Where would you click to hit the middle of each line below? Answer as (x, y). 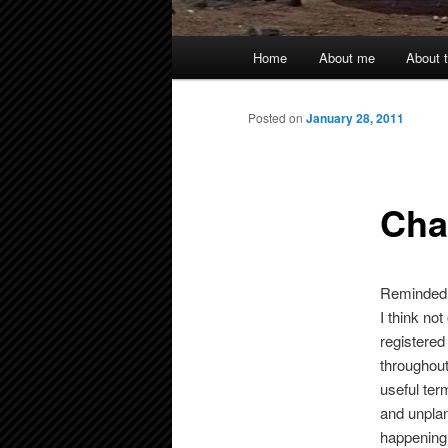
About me (346, 58)
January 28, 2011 (355, 118)
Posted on (277, 118)
